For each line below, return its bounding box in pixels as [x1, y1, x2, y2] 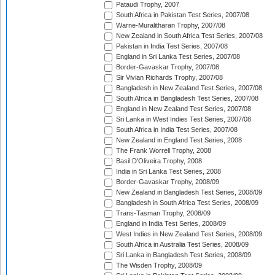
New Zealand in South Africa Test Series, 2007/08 [114, 32, 263, 40]
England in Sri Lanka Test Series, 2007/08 [114, 53, 240, 61]
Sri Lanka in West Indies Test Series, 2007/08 [114, 115, 251, 123]
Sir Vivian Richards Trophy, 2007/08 [114, 74, 223, 82]
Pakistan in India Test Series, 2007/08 [114, 42, 228, 50]
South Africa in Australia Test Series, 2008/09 [114, 241, 249, 249]
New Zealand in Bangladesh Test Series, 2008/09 [114, 188, 262, 196]
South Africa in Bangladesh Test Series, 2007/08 [114, 95, 258, 103]
